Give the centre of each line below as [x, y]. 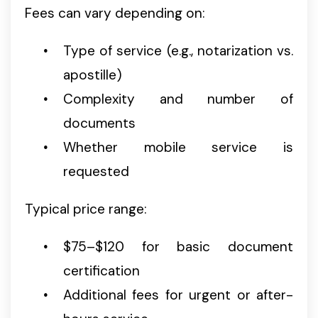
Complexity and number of [178, 99]
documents [99, 124]
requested [96, 172]
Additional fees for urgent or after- [178, 295]
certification [102, 271]
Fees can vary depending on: [115, 13]
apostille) [93, 75]
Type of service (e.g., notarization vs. [178, 51]
